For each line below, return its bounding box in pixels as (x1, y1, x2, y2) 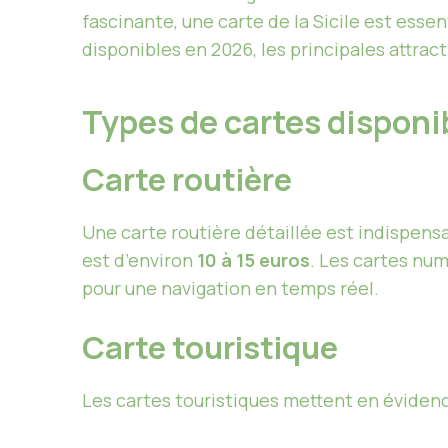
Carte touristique (82, 326, 338, 369)
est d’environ (82, 248, 197, 273)
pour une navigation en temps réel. (82, 276, 379, 301)
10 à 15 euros (197, 248, 310, 273)
